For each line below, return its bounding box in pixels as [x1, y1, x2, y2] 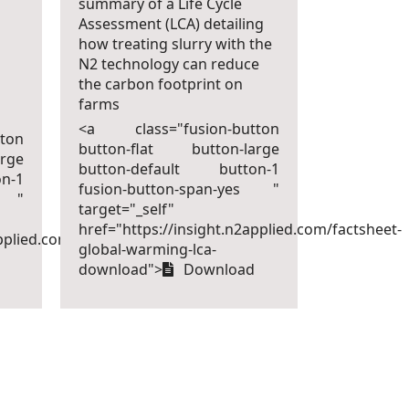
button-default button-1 [79, 159, 280, 179]
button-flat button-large [79, 139, 280, 159]
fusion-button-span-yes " [79, 179, 280, 199]
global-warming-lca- [79, 239, 216, 259]
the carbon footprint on [79, 74, 243, 94]
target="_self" [79, 199, 174, 219]
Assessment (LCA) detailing [79, 14, 264, 34]
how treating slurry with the [79, 34, 272, 54]
